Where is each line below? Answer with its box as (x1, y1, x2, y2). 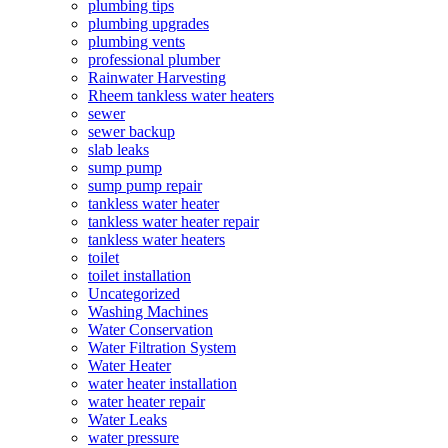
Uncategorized (88, 285, 180, 303)
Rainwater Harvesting (88, 69, 226, 87)
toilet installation (88, 267, 191, 285)
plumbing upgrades (88, 15, 209, 33)
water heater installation (88, 375, 237, 393)
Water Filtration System (88, 339, 236, 357)
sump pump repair (88, 177, 202, 195)
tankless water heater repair (88, 213, 259, 231)
